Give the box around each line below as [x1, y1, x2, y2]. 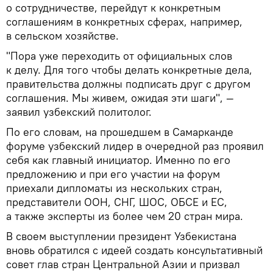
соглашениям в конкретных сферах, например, [6, 14, 243, 29]
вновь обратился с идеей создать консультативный [6, 243, 263, 257]
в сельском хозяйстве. [6, 28, 119, 43]
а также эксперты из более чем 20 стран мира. [6, 208, 243, 223]
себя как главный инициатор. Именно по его [6, 152, 230, 167]
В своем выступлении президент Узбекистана [6, 229, 236, 243]
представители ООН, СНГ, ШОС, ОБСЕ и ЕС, [6, 194, 227, 209]
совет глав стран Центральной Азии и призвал [6, 257, 240, 271]
